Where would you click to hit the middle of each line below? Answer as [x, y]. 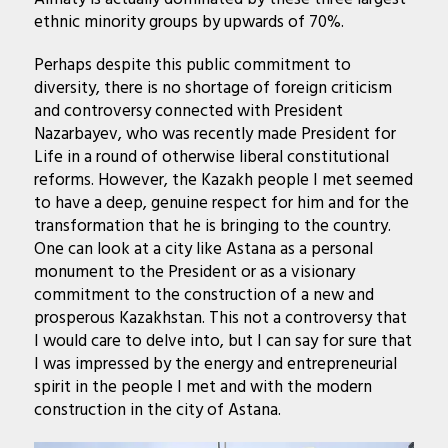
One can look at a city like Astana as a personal [203, 250]
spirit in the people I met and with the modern [202, 388]
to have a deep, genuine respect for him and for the [221, 204]
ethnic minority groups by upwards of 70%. [188, 23]
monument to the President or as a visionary [194, 273]
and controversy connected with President [188, 112]
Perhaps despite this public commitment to [192, 66]
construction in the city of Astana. [157, 411]
